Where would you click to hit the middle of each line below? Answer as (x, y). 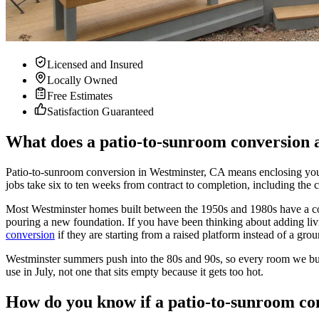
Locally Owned (82, 80)
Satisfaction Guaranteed (100, 111)
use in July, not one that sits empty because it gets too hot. (135, 271)
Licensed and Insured (95, 64)
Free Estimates (80, 95)
